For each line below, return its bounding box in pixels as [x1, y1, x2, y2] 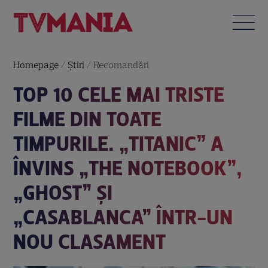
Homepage [13, 59, 59, 71]
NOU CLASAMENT [13, 229, 166, 254]
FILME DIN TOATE [13, 106, 162, 132]
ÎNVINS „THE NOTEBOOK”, [13, 156, 243, 181]
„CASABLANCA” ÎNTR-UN [13, 205, 233, 230]
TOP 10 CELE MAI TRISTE [13, 82, 225, 107]
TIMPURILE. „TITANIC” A [13, 131, 224, 156]
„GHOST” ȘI [13, 180, 113, 205]
